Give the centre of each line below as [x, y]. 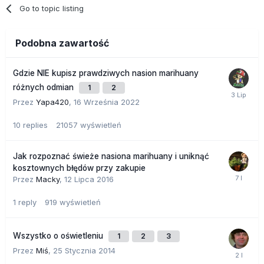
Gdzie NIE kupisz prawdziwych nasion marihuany [106, 73]
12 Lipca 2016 [89, 179]
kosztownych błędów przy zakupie [79, 168]
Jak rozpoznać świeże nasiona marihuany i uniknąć [111, 156]
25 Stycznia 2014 [84, 250]
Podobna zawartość [62, 43]
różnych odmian [44, 87]
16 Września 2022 [107, 102]
